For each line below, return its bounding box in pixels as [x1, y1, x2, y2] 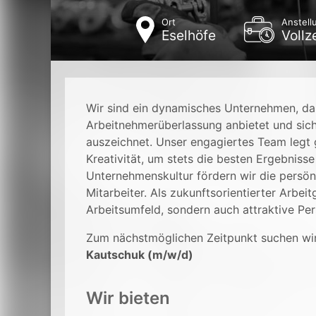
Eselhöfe [161, 27, 216, 44]
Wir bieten [86, 288, 170, 308]
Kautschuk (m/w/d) [86, 248, 193, 262]
